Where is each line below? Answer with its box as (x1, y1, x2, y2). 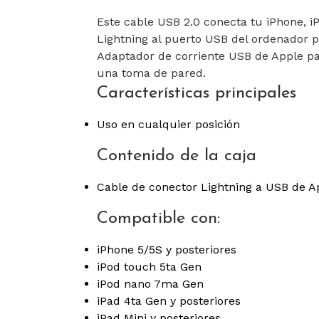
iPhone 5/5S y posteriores (96, 243, 236, 257)
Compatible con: (96, 210, 220, 228)
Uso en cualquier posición (96, 117, 240, 132)
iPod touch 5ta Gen (96, 260, 202, 274)
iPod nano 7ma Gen (96, 277, 204, 291)
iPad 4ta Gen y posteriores (96, 294, 241, 308)
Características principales (96, 85, 296, 103)
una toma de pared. (96, 66, 206, 80)
